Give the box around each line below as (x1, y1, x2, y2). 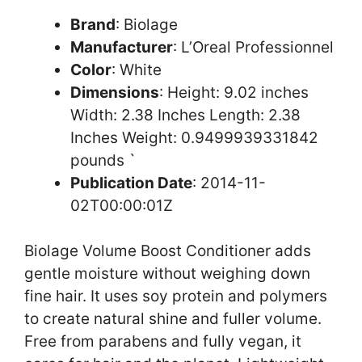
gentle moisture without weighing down (24, 264, 310, 284)
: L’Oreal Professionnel (173, 37, 334, 57)
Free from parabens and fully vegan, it (24, 332, 301, 351)
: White (112, 60, 162, 79)
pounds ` (70, 150, 136, 170)
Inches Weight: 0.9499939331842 (70, 128, 318, 147)
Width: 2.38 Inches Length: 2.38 (70, 105, 301, 124)
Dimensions (70, 82, 159, 102)
